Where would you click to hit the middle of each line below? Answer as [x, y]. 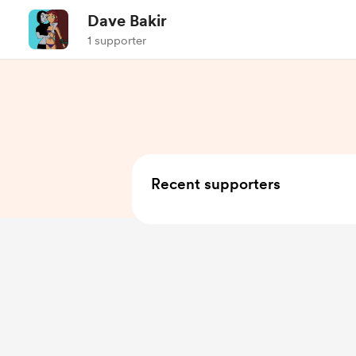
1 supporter [117, 41]
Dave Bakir [127, 21]
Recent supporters [216, 184]
